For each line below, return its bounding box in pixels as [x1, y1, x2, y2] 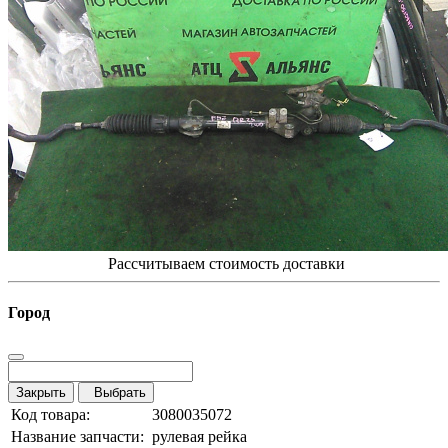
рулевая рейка [152, 428, 247, 446]
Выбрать [86, 385, 146, 401]
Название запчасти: [11, 428, 144, 446]
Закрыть [16, 385, 66, 401]
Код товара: [11, 406, 90, 424]
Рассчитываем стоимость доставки [103, 254, 345, 272]
